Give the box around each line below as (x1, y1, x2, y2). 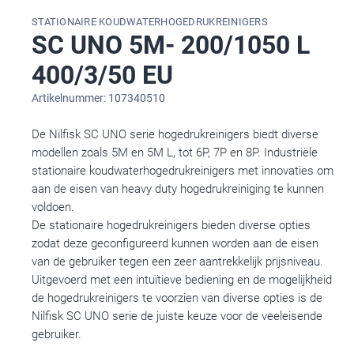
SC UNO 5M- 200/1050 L (32, 29, 310, 60)
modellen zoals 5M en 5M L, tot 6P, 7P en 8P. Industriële (32, 145, 318, 160)
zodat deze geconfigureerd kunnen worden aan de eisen (32, 235, 318, 250)
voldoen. (32, 199, 74, 214)
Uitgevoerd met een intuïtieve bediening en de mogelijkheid (32, 272, 332, 287)
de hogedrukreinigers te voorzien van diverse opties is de (32, 290, 322, 305)
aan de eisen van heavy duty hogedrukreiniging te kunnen (32, 181, 324, 196)
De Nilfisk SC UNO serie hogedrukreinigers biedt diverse (32, 126, 318, 141)
